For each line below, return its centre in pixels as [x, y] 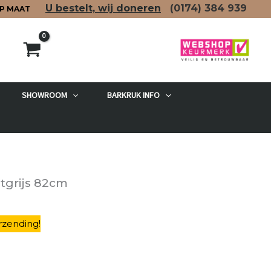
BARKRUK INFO [134, 95]
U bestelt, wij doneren [103, 8]
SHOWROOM [44, 95]
